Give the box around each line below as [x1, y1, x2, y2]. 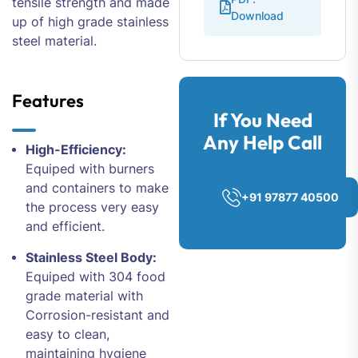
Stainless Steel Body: [26, 249, 157, 265]
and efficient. [26, 218, 105, 234]
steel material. [12, 33, 97, 49]
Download [231, 9, 284, 22]
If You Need [213, 108, 312, 132]
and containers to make [26, 180, 169, 196]
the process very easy [26, 199, 159, 215]
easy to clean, [26, 326, 109, 342]
